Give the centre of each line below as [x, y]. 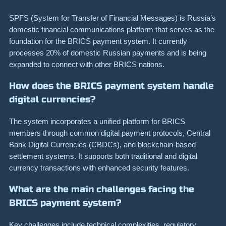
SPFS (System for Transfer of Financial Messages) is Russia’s [112, 18]
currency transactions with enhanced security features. [99, 168]
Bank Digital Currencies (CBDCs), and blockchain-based [102, 145]
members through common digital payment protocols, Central [110, 133]
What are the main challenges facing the [102, 189]
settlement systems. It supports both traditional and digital [103, 156]
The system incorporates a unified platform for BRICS [97, 121]
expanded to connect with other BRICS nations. [87, 65]
